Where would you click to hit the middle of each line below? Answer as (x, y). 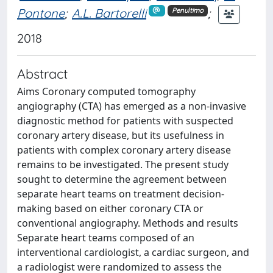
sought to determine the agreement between (122, 179)
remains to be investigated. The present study (123, 165)
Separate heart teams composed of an (106, 238)
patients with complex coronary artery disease (124, 150)
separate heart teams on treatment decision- (121, 194)
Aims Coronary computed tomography (106, 91)
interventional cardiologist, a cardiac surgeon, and (133, 252)
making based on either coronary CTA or (110, 208)
